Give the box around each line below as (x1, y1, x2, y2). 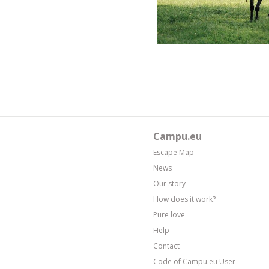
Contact (153, 240, 180, 251)
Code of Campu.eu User (153, 256, 235, 267)
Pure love (153, 209, 185, 220)
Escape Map (153, 147, 194, 157)
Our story (153, 178, 186, 189)
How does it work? (153, 193, 216, 204)
